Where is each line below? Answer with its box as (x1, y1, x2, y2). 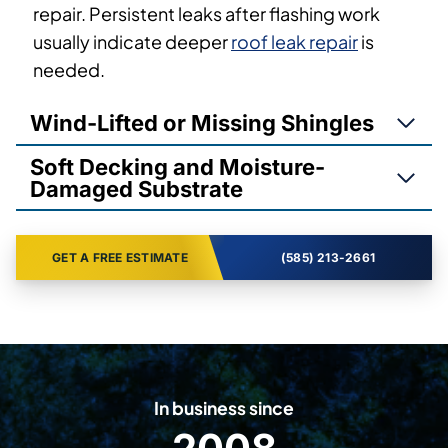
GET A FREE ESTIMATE (52, 249, 188, 265)
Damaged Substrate (30, 175, 243, 202)
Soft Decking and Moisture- (30, 153, 325, 180)
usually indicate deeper (33, 29, 231, 53)
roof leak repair (231, 29, 358, 53)
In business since (154, 396, 294, 419)
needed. (33, 57, 105, 81)
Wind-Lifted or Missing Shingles (30, 109, 374, 136)
